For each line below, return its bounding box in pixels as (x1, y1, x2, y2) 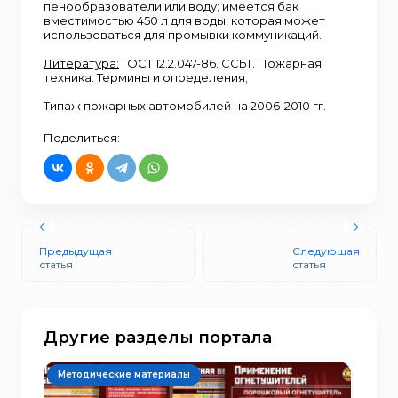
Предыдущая (39, 243, 112, 258)
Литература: (44, 56, 119, 70)
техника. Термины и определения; (44, 70, 248, 84)
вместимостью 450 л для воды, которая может (44, 13, 325, 28)
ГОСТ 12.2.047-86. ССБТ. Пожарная (119, 56, 322, 70)
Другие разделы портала (44, 328, 272, 347)
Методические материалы (58, 369, 190, 380)
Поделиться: (44, 131, 120, 145)
